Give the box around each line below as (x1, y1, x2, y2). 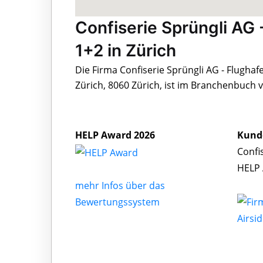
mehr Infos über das (75, 179, 165, 193)
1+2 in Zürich (75, 41, 176, 61)
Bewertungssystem (75, 195, 160, 209)
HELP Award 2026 (75, 129, 155, 142)
